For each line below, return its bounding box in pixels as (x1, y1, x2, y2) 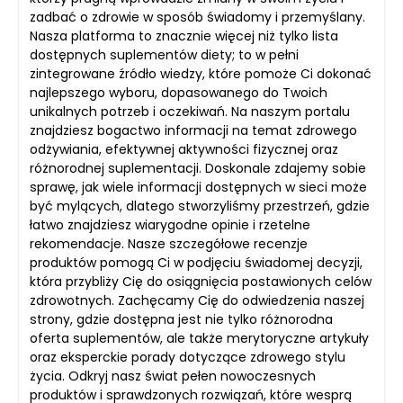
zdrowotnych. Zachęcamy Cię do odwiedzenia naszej (30, 291, 364, 309)
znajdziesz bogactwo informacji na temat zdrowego (30, 121, 357, 139)
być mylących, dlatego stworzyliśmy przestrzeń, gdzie (30, 197, 370, 215)
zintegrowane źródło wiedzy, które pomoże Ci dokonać (30, 65, 372, 83)
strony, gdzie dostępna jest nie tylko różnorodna (30, 310, 333, 328)
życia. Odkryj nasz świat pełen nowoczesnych (30, 367, 316, 385)
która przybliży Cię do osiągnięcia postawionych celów (30, 273, 372, 291)
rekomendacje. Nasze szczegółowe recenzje (30, 235, 308, 253)
